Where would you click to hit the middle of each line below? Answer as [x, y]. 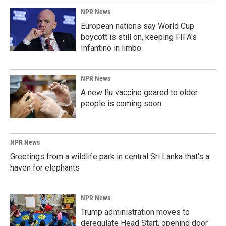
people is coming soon [121, 104]
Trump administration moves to [135, 212]
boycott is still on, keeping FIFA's [139, 37]
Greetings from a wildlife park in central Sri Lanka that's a [110, 157]
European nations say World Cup [137, 26]
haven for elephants [45, 168]
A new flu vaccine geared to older [139, 93]
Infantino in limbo [111, 48]
